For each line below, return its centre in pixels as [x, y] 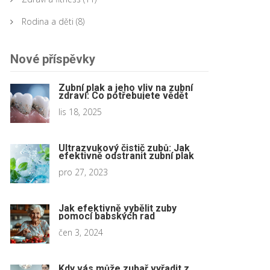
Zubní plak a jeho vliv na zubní [126, 88]
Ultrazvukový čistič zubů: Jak [124, 148]
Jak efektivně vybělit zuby [118, 208]
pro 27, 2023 [83, 172]
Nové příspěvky [53, 59]
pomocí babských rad [107, 216]
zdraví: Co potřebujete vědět [123, 96]
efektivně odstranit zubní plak [126, 156]
